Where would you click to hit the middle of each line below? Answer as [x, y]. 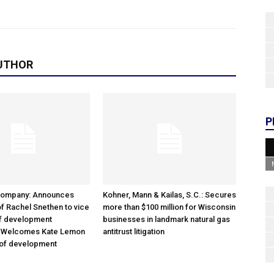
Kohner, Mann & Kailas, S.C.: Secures [169, 195]
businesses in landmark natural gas [166, 219]
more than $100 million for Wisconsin [169, 207]
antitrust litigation [134, 231]
